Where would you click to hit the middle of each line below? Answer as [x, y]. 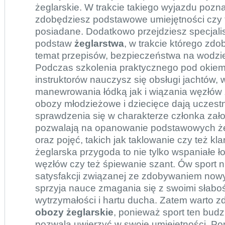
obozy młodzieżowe [78, 104]
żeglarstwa [99, 43]
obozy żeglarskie [74, 212]
